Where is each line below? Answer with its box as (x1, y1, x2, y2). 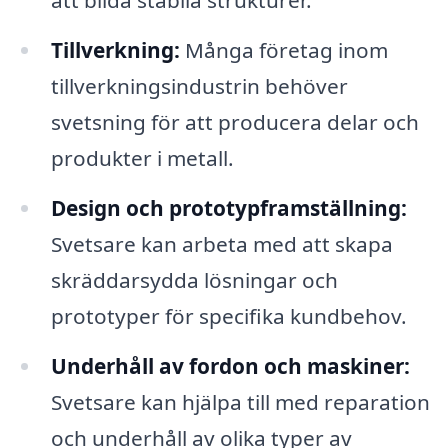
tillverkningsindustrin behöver (50, 71, 348, 100)
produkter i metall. (50, 143, 234, 172)
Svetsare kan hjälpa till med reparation (50, 387, 430, 416)
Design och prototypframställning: (50, 193, 407, 222)
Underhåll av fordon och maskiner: (50, 351, 410, 380)
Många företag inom (179, 35, 388, 64)
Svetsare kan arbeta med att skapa (50, 229, 393, 258)
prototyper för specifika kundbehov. (50, 301, 407, 330)
